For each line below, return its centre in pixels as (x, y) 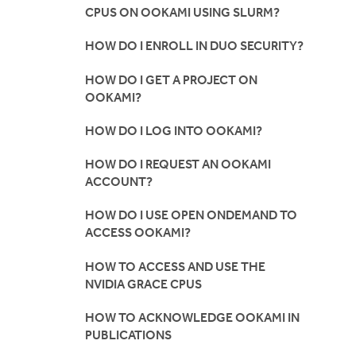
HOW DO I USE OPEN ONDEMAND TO (191, 215)
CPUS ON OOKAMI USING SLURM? (182, 13)
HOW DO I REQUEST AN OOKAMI (178, 164)
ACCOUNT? (119, 182)
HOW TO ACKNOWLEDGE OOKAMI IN (192, 317)
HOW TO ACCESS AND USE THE (175, 266)
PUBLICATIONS (128, 335)
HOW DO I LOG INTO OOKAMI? (174, 130)
